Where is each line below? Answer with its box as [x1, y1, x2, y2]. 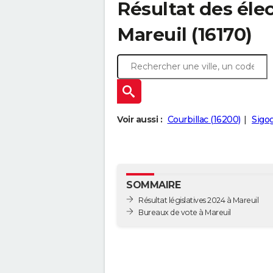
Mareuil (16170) [117, 23, 252, 46]
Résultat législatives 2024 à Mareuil [138, 195, 258, 205]
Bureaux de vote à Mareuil [199, 207, 231, 217]
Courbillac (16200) [167, 114, 241, 126]
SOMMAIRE [126, 179, 180, 191]
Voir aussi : [117, 114, 162, 126]
